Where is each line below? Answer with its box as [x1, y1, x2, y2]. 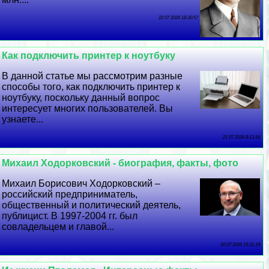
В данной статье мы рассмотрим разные [2, 70, 183, 81]
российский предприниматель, [2, 189, 138, 199]
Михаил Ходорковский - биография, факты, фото [2, 157, 239, 168]
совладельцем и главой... [2, 221, 115, 232]
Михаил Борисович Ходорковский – [2, 178, 161, 189]
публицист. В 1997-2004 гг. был [2, 210, 138, 221]
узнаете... [2, 113, 44, 124]
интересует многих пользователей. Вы [2, 103, 174, 113]
